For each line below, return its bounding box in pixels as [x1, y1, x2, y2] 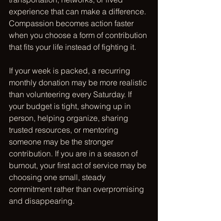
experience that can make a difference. [9, 6, 148, 16]
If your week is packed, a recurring [9, 66, 132, 75]
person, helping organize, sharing [9, 113, 130, 123]
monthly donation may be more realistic [9, 77, 149, 87]
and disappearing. [9, 196, 74, 206]
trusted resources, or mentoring [9, 125, 120, 135]
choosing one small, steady [9, 172, 108, 182]
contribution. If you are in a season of [9, 148, 140, 158]
